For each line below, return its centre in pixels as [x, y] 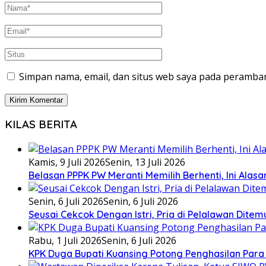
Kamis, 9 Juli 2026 [67, 162]
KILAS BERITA [41, 124]
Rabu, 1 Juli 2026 [65, 241]
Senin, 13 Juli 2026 [145, 162]
